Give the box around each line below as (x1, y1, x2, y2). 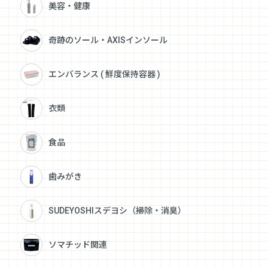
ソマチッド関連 (48, 240, 108, 250)
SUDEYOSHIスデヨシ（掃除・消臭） (48, 206, 187, 216)
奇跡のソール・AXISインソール (48, 35, 168, 45)
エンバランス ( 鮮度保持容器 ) (48, 69, 161, 80)
